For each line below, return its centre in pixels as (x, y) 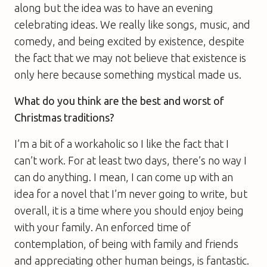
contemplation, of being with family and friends (126, 243)
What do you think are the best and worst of (119, 100)
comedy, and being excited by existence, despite (129, 41)
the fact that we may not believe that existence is (130, 58)
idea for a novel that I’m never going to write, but (131, 193)
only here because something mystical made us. (128, 74)
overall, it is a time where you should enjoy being (129, 210)
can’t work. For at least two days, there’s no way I (131, 160)
